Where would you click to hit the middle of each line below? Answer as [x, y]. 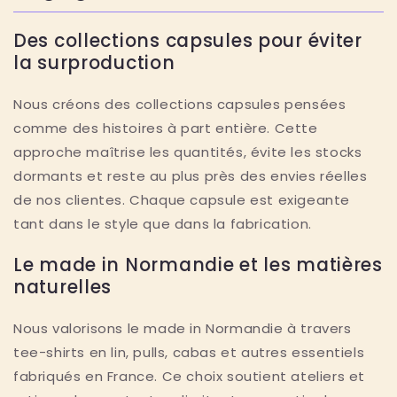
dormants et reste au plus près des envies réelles [191, 176]
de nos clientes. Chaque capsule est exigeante [182, 200]
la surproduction [94, 62]
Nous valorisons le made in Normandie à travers [183, 329]
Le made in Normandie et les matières [198, 265]
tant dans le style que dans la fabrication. [163, 224]
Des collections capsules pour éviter [188, 40]
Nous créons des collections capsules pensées [180, 105]
